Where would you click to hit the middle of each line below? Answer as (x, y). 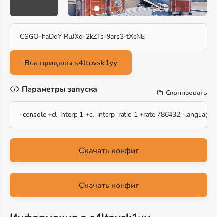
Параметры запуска (60, 89)
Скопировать (186, 93)
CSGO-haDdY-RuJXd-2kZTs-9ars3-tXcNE (82, 37)
